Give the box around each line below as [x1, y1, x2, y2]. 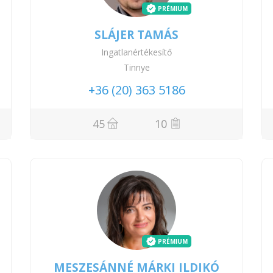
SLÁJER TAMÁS [94, 26, 179, 43]
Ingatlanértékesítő [101, 46, 172, 58]
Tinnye [123, 62, 150, 73]
